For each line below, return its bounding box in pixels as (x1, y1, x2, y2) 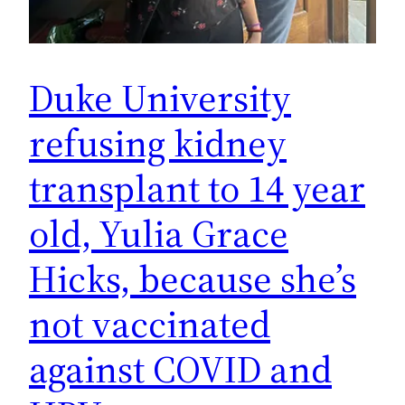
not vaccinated (29, 297, 270, 350)
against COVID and (29, 342, 332, 395)
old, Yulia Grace (29, 206, 288, 259)
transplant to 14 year (29, 161, 365, 214)
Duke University (29, 71, 291, 124)
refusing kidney (29, 116, 287, 169)
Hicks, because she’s (29, 251, 356, 305)
